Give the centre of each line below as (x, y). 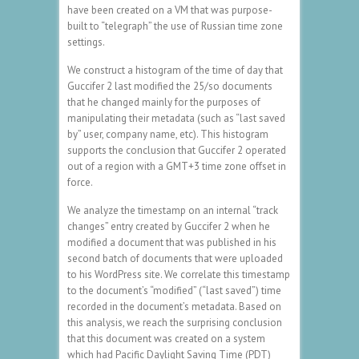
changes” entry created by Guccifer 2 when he (169, 226)
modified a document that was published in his (172, 242)
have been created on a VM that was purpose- (170, 10)
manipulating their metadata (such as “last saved (176, 118)
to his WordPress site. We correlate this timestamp (179, 274)
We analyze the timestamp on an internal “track (173, 210)
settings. (86, 42)
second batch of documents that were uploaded (175, 258)
